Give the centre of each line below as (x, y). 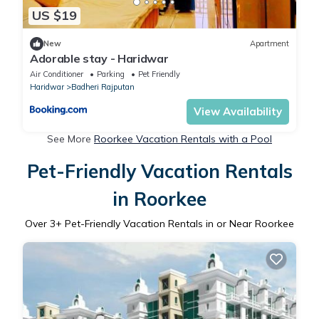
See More (70, 138)
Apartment (270, 44)
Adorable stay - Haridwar (99, 58)
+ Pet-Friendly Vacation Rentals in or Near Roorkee (175, 223)
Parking (111, 74)
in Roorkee (159, 199)
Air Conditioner (57, 74)
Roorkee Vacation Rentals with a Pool (183, 138)
